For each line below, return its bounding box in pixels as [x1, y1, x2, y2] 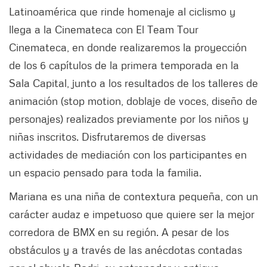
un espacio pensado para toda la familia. [9, 166, 201, 179]
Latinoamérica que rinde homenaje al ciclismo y [9, 5, 235, 18]
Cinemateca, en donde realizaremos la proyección [9, 41, 247, 54]
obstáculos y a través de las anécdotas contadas [9, 243, 242, 257]
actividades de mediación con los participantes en [9, 148, 247, 162]
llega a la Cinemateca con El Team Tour [9, 23, 198, 36]
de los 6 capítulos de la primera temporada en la [9, 58, 239, 72]
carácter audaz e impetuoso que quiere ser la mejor [9, 207, 254, 221]
